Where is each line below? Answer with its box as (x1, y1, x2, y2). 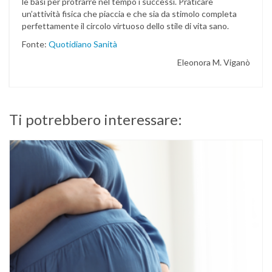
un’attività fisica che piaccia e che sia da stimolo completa (22, 8, 237, 19)
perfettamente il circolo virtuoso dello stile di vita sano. (22, 21, 229, 32)
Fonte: (22, 39, 49, 50)
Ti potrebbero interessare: (9, 110, 182, 129)
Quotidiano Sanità (49, 39, 117, 50)
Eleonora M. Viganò (177, 57, 250, 68)
